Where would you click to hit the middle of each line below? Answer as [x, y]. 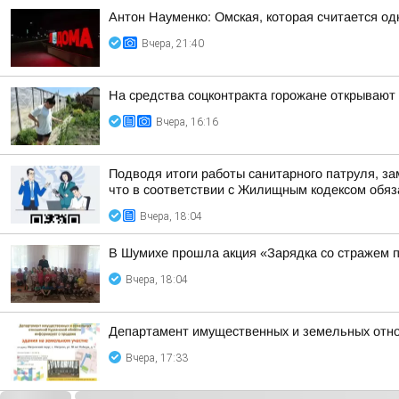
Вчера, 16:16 [187, 122]
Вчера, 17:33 [157, 358]
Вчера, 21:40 [173, 44]
